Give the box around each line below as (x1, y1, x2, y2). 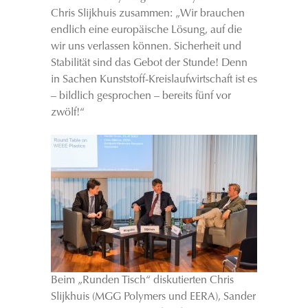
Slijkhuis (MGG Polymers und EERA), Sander (51, 291, 256, 302)
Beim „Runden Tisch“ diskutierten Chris (51, 275, 234, 286)
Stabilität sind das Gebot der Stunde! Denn (51, 58, 247, 69)
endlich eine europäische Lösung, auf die (51, 25, 242, 36)
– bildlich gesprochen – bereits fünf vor (51, 91, 231, 102)
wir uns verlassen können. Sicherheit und (51, 41, 241, 52)
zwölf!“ (51, 107, 85, 118)
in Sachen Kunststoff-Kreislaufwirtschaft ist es (51, 74, 257, 85)
